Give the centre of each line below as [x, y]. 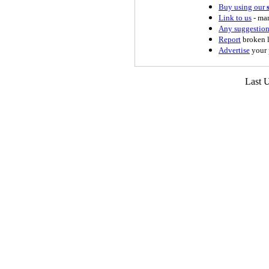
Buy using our [243, 7]
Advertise [234, 50]
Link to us [235, 17]
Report [230, 39]
